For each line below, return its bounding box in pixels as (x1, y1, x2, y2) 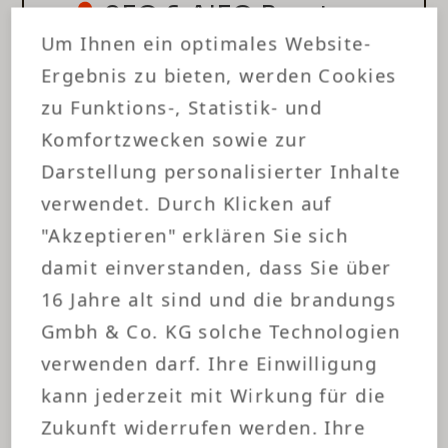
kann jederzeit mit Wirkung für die (41, 382, 386, 408)
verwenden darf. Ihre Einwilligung (41, 350, 378, 376)
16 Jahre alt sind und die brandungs (41, 286, 397, 312)
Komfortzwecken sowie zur (41, 126, 308, 152)
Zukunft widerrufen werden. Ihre (41, 414, 366, 440)
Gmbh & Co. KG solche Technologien (41, 318, 401, 344)
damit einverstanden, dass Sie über (41, 254, 392, 280)
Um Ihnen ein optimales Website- (41, 30, 372, 56)
